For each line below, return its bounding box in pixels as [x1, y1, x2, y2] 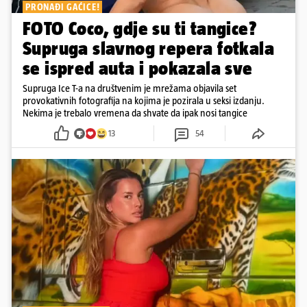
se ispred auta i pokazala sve [23, 58, 253, 79]
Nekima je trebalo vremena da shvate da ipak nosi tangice [23, 107, 247, 119]
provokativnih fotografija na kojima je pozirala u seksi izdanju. [23, 95, 265, 107]
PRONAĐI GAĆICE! [25, 1, 100, 13]
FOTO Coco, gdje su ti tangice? [23, 18, 257, 40]
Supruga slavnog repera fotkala [23, 38, 274, 60]
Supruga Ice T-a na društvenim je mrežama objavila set [23, 82, 236, 95]
